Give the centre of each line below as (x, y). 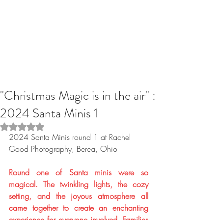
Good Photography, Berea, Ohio (64, 149)
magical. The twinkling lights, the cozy (79, 184)
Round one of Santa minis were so (79, 172)
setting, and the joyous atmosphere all (79, 196)
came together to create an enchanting (79, 208)
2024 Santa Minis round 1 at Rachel (71, 137)
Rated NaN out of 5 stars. (59, 126)
